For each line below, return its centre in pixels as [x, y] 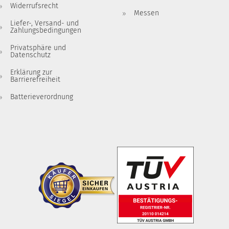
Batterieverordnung [41, 97]
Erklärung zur [31, 72]
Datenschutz [30, 55]
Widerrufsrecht [34, 6]
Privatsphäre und [38, 48]
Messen [146, 13]
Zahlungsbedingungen [45, 30]
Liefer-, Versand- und [44, 23]
